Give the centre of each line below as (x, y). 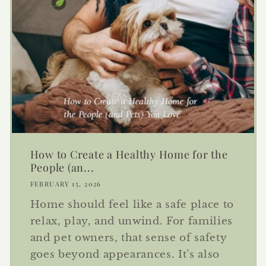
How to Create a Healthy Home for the (129, 154)
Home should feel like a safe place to (132, 205)
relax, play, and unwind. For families (132, 221)
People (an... (62, 167)
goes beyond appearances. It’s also (125, 254)
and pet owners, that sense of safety (129, 238)
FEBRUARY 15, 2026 (66, 184)
